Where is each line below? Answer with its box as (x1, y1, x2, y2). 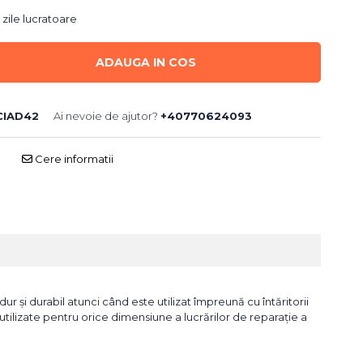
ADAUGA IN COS (96, 55, 197, 70)
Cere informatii (32, 152, 113, 165)
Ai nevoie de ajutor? (53, 109, 158, 122)
